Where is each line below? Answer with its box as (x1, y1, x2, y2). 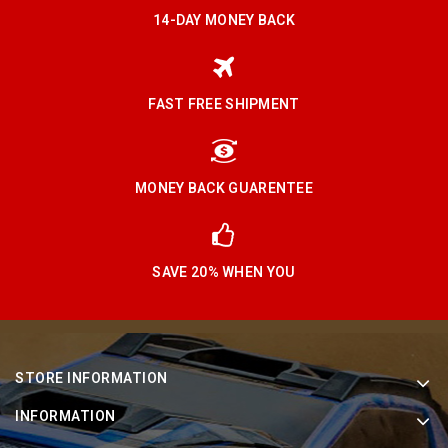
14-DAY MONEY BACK (152, 10, 296, 32)
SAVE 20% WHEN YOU (152, 262, 296, 284)
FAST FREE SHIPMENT (148, 94, 300, 116)
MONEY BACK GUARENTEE (135, 178, 313, 200)
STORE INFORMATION (15, 368, 168, 390)
